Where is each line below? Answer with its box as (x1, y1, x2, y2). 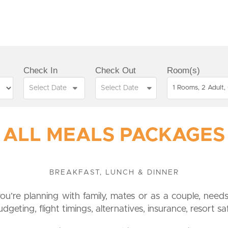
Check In (23, 66, 58, 76)
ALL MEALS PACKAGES (3, 126, 225, 146)
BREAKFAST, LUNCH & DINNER (49, 169, 179, 177)
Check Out (95, 66, 136, 76)
